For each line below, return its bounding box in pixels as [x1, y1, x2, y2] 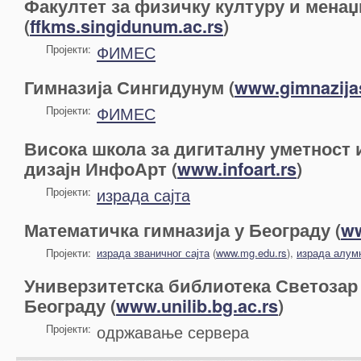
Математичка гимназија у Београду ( [24, 218, 341, 243]
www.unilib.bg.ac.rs [116, 293, 278, 318]
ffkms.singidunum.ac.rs [30, 14, 223, 39]
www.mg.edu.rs [216, 245, 287, 260]
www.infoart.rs [177, 156, 297, 181]
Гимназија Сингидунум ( [24, 75, 234, 100]
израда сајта [97, 183, 190, 206]
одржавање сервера [97, 320, 249, 343]
